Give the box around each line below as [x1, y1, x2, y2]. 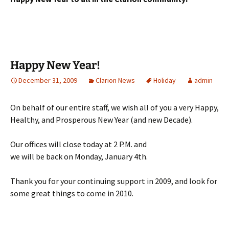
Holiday [153, 76, 176, 85]
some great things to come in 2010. [10, 188, 133, 198]
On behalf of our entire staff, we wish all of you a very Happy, [10, 102, 219, 112]
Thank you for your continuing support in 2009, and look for [10, 176, 217, 186]
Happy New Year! [10, 58, 100, 72]
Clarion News [96, 76, 135, 85]
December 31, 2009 [18, 76, 77, 85]
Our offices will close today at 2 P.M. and [10, 139, 147, 149]
